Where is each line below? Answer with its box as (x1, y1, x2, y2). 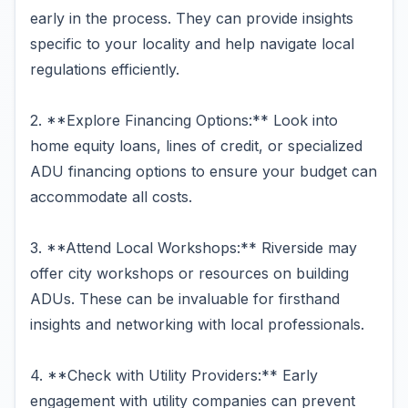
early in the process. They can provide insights (30, 9, 353, 27)
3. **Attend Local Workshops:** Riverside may (30, 239, 357, 257)
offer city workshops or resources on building (30, 264, 349, 282)
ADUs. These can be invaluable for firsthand (30, 290, 340, 308)
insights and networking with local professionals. (30, 315, 364, 333)
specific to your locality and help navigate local (30, 35, 354, 53)
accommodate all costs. (30, 188, 192, 206)
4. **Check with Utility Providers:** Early (30, 366, 318, 384)
